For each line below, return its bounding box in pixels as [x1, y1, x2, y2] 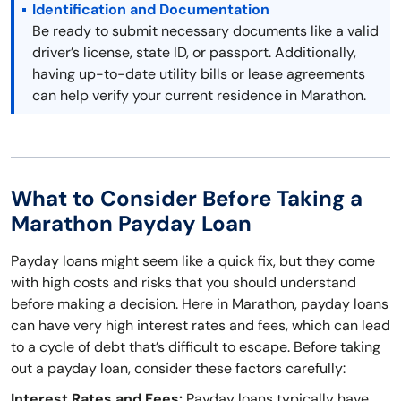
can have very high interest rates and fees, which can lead [11, 316, 390, 336]
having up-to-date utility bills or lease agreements [32, 64, 365, 84]
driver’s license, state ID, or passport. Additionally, [32, 43, 356, 63]
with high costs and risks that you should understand [11, 273, 356, 293]
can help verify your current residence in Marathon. [32, 86, 366, 106]
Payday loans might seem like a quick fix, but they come [11, 252, 375, 271]
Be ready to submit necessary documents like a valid [32, 21, 379, 41]
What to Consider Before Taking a [11, 184, 363, 213]
